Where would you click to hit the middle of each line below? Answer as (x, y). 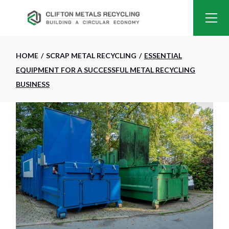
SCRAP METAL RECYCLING (91, 55)
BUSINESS (33, 84)
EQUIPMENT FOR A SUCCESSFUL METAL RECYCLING (106, 70)
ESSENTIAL (163, 55)
